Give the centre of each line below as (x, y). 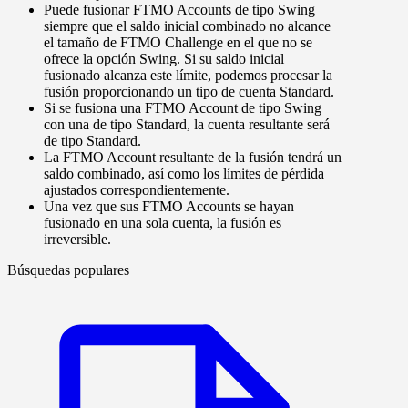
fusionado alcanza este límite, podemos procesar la (188, 76)
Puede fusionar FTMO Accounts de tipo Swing (179, 10)
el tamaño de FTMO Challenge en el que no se (178, 43)
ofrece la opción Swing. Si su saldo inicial (164, 59)
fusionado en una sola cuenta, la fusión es (163, 223)
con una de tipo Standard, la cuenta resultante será (187, 125)
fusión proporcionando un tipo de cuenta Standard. (189, 92)
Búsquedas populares (68, 270)
